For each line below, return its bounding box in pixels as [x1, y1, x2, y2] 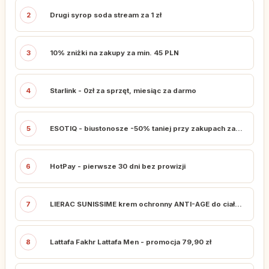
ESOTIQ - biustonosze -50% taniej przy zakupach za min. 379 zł [235, 124, 243, 133]
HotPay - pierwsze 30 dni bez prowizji [50, 162, 186, 171]
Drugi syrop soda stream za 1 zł [50, 10, 162, 19]
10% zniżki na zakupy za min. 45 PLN [50, 48, 179, 57]
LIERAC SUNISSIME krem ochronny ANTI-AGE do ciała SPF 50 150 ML [235, 199, 242, 208]
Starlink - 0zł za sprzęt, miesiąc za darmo [50, 86, 196, 95]
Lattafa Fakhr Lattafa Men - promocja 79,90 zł [50, 237, 211, 246]
